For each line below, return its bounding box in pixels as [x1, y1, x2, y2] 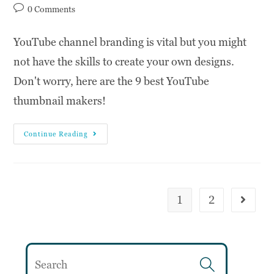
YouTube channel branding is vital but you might [13, 35, 247, 50]
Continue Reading [24, 130, 89, 139]
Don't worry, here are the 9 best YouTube [13, 74, 210, 89]
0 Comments [28, 4, 76, 15]
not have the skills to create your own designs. [13, 54, 235, 69]
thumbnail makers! [13, 94, 106, 108]
